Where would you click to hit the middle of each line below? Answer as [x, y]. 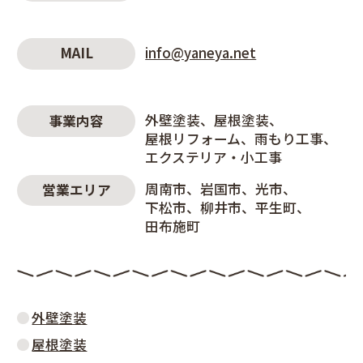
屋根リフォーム [193, 139]
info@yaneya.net [201, 52]
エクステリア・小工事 [214, 158]
